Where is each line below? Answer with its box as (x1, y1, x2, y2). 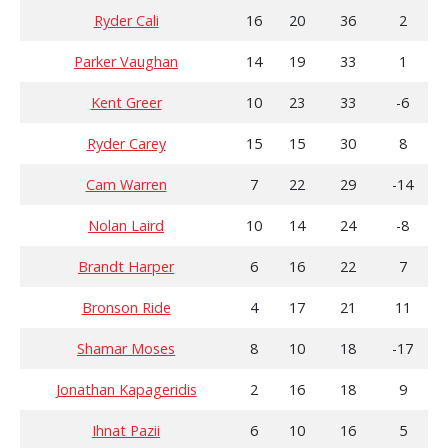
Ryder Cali (93, 11, 159, 31)
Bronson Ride (81, 298, 171, 318)
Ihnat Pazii (92, 421, 160, 441)
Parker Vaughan (74, 52, 178, 72)
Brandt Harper (78, 257, 174, 277)
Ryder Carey (86, 134, 166, 154)
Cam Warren (85, 175, 167, 195)
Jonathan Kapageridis (55, 380, 197, 400)
